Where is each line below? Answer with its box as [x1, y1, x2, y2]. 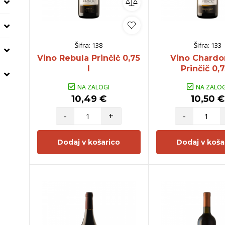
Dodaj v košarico [57, 137, 121, 147]
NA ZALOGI [77, 82, 109, 91]
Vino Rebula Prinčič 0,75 [37, 53, 141, 63]
